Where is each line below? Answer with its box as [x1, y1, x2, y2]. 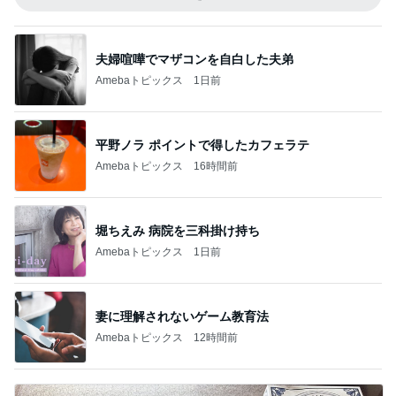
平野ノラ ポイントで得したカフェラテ [95, 137, 309, 152]
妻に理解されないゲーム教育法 [95, 308, 269, 324]
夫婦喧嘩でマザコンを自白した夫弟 [95, 51, 293, 66]
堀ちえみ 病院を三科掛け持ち [95, 223, 260, 238]
